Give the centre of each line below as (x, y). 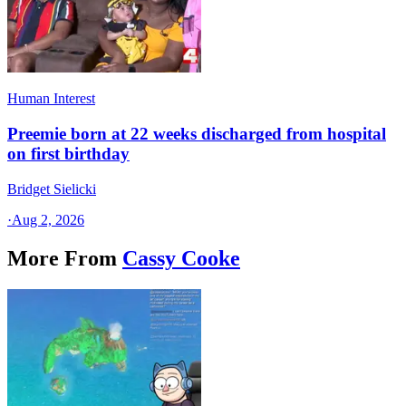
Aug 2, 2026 (48, 219)
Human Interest (51, 99)
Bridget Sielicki (52, 188)
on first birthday (68, 154)
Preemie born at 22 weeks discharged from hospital (197, 134)
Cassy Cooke (181, 258)
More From (62, 258)
